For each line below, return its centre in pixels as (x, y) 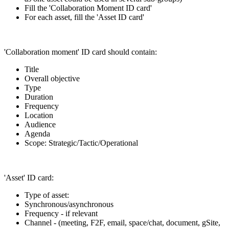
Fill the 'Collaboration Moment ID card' (88, 8)
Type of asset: (47, 195)
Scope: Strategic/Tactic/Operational (81, 143)
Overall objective (52, 78)
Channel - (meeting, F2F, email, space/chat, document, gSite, (122, 222)
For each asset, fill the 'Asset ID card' (84, 17)
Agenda (37, 133)
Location (39, 115)
